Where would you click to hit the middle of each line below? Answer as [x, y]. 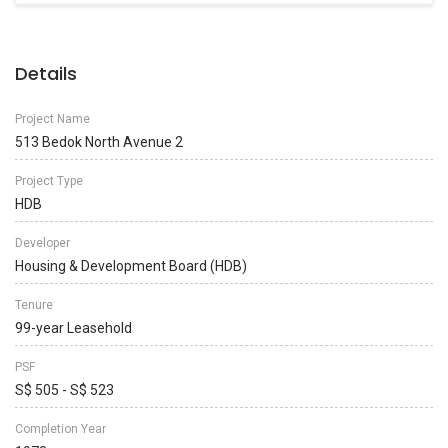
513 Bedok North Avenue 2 [99, 142]
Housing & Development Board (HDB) [131, 266]
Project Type [49, 181]
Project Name [52, 119]
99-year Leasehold [73, 328]
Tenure [34, 305]
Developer [42, 243]
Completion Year [60, 429]
